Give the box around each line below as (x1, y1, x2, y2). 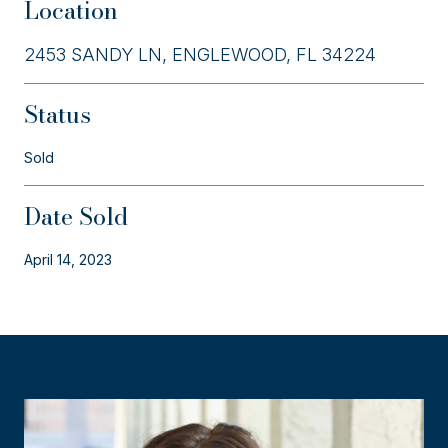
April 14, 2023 (24, 250, 112, 268)
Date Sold (24, 197, 128, 235)
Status (24, 95, 91, 133)
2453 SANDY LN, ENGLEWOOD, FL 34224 (24, 43, 376, 65)
